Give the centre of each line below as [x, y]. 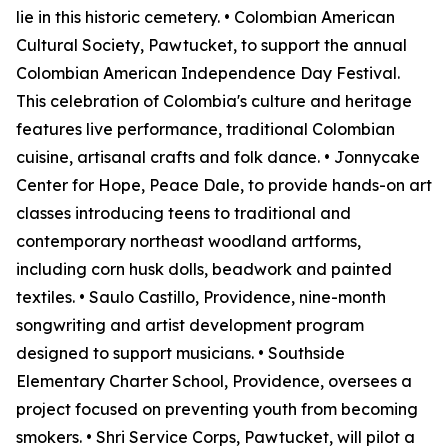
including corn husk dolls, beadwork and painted [204, 269]
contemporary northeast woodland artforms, [188, 241]
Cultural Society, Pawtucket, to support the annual [211, 45]
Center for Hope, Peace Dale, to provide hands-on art [224, 185]
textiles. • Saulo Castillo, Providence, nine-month [201, 297]
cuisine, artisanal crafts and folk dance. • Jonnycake [218, 157]
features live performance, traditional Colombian [205, 129]
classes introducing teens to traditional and [183, 213]
